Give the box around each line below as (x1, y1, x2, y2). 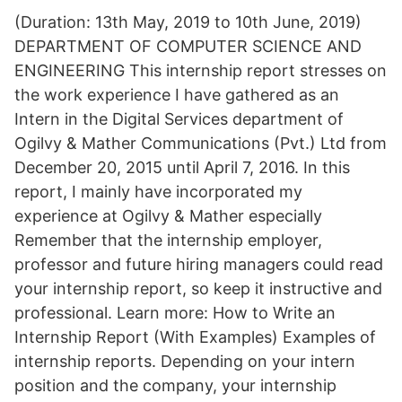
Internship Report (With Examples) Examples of (14, 328, 376, 346)
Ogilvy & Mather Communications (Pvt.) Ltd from (14, 134, 387, 153)
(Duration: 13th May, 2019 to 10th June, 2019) (14, 13, 362, 31)
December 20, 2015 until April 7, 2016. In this (14, 158, 350, 177)
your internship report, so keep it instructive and (14, 279, 382, 298)
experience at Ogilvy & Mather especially (14, 206, 322, 225)
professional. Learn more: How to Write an (14, 303, 336, 322)
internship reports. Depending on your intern (14, 352, 355, 371)
